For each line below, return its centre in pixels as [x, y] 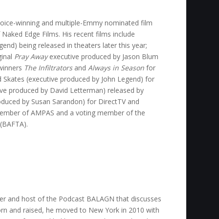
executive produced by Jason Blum [103, 57]
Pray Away [31, 57]
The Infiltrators [48, 68]
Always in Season [116, 68]
